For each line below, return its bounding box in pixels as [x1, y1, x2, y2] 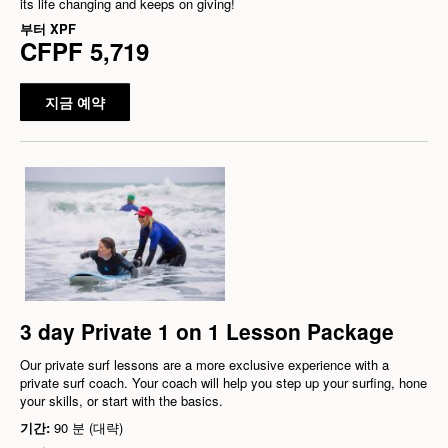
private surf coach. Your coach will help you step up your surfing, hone [20, 372, 427, 392]
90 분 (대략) [54, 417, 123, 437]
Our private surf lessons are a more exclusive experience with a [20, 354, 389, 374]
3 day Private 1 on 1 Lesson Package [20, 315, 394, 346]
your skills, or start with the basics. [20, 390, 223, 410]
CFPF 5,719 [20, 34, 149, 69]
